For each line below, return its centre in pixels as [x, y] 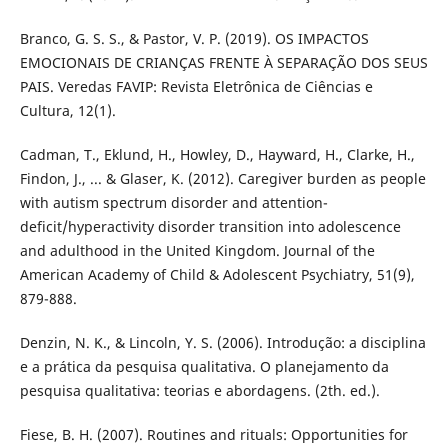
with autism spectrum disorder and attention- [173, 202]
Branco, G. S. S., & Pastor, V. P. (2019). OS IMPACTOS [194, 38]
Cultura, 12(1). [67, 110]
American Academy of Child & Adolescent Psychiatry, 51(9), [217, 274]
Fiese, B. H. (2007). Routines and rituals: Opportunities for [213, 434]
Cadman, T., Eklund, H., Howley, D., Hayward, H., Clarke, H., [217, 154]
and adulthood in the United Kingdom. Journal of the [197, 250]
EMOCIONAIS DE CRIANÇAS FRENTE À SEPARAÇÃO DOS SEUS [223, 62]
